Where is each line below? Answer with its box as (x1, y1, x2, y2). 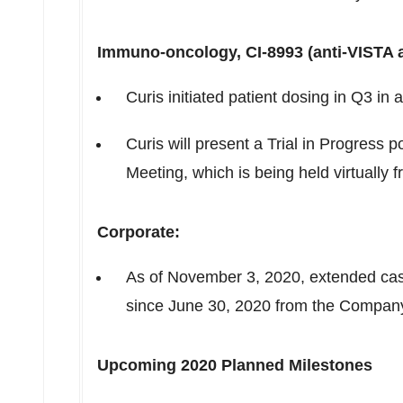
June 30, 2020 (168, 297, 271, 315)
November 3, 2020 (167, 268, 300, 286)
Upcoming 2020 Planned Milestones (97, 356, 372, 374)
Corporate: (97, 223, 180, 241)
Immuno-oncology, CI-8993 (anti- (97, 43, 347, 61)
